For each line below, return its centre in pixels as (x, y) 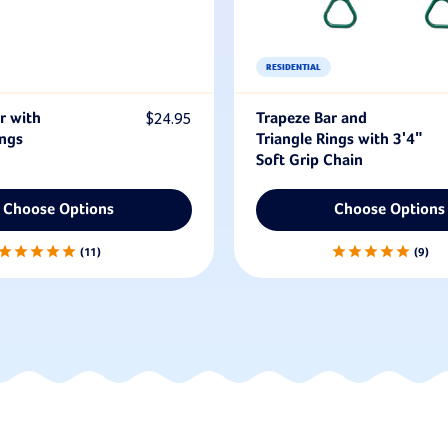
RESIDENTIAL (293, 67)
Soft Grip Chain (309, 160)
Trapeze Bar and (311, 118)
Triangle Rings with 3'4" (339, 139)
